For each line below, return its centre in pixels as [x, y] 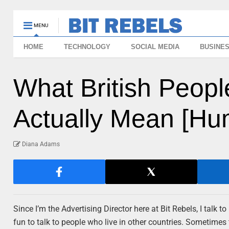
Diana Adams [41, 144]
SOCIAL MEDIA [155, 47]
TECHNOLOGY [87, 47]
